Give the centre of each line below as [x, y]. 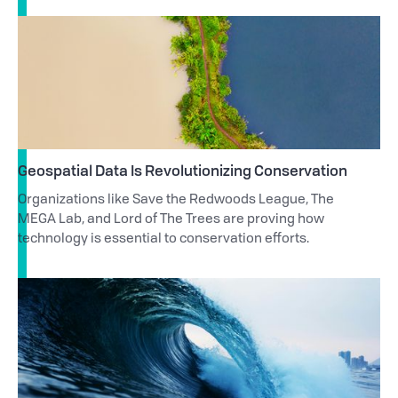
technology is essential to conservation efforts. [163, 240]
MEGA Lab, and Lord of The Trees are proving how [171, 220]
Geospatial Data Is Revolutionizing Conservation [183, 171]
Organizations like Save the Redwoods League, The [176, 201]
